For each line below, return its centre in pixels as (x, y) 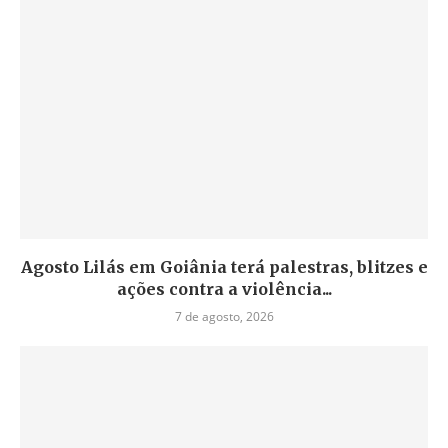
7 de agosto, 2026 (224, 316)
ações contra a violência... (224, 289)
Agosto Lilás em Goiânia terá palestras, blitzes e (224, 267)
